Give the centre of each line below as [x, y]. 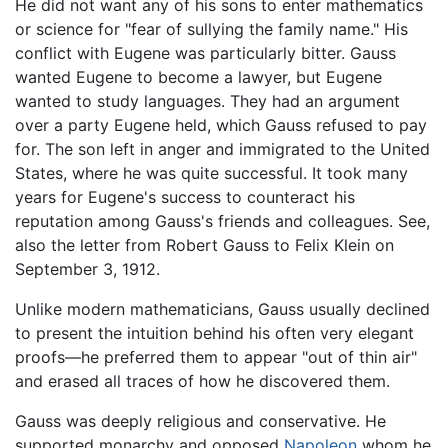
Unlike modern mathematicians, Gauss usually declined [222, 309]
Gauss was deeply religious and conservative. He [200, 421]
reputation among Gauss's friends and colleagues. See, [222, 221]
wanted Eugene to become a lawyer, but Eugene [198, 77]
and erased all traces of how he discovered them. [202, 381]
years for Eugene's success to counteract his [185, 197]
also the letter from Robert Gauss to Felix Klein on [204, 245]
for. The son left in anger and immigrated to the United [222, 149]
